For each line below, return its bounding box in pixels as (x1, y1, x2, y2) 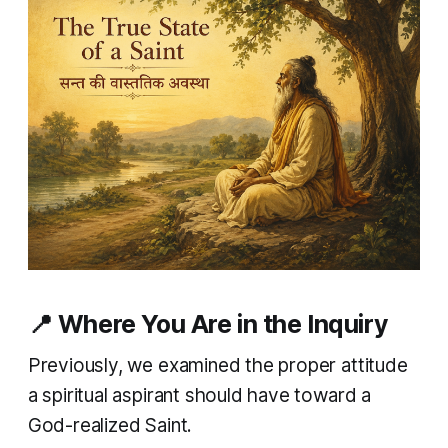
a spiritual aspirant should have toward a (27, 384, 371, 408)
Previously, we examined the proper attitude (27, 354, 408, 378)
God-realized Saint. (27, 414, 193, 438)
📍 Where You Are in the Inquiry (27, 309, 389, 340)
